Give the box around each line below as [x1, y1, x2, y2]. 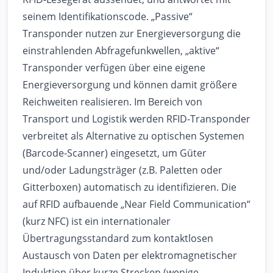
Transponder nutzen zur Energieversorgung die [23, 27, 241, 41]
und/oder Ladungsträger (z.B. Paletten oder [23, 163, 222, 177]
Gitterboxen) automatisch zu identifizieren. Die [23, 180, 236, 194]
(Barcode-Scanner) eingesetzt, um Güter [23, 146, 207, 160]
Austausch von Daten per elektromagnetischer [23, 249, 237, 263]
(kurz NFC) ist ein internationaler [23, 214, 171, 229]
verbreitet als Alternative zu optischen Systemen [23, 129, 244, 143]
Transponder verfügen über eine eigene [23, 61, 205, 75]
